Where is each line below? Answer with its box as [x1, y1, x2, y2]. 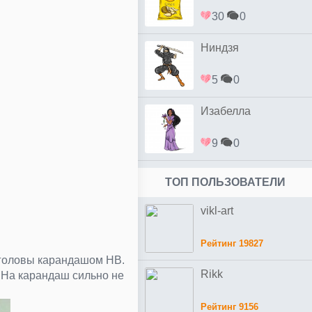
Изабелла [201, 105, 251, 117]
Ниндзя [201, 42, 239, 54]
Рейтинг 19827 [201, 238, 263, 249]
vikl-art [201, 205, 233, 217]
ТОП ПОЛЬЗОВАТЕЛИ [164, 176, 286, 188]
